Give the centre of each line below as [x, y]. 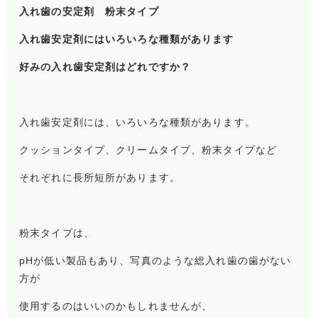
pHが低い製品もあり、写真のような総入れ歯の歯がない [155, 261]
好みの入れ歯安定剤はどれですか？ [105, 67]
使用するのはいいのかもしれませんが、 [116, 306]
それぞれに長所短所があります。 [100, 178]
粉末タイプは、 [57, 233]
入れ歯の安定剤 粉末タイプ [94, 12]
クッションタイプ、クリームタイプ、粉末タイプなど [148, 150]
